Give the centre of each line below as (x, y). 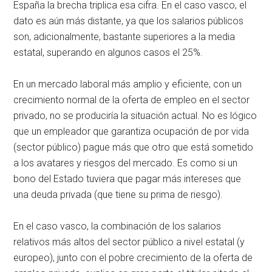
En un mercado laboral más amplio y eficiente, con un (128, 84)
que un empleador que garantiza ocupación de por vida (131, 131)
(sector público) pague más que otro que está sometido (134, 147)
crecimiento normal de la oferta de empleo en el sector (132, 100)
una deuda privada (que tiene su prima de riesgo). (118, 194)
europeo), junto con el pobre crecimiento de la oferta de (133, 257)
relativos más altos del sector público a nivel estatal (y (129, 242)
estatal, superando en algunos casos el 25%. (108, 52)
